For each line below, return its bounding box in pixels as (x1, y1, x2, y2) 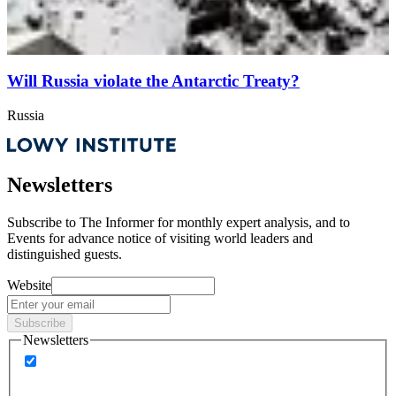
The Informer (80, 214, 154, 230)
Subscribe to (7, 214, 76, 230)
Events (7, 230, 45, 246)
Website (7, 277, 51, 293)
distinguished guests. (7, 246, 122, 262)
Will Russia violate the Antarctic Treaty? (7, 72, 300, 91)
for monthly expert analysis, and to (157, 214, 350, 230)
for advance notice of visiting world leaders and (45, 230, 313, 246)
